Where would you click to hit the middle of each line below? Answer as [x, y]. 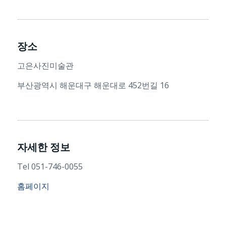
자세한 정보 [43, 147]
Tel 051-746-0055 [50, 166]
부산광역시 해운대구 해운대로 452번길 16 [93, 86]
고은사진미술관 [45, 65]
